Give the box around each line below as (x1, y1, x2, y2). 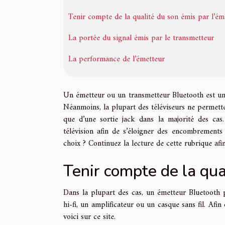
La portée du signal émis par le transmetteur (68, 31, 214, 45)
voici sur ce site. (63, 209, 118, 224)
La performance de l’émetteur (68, 52, 165, 66)
